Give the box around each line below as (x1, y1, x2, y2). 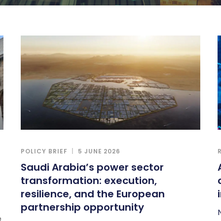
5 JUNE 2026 (77, 147, 121, 155)
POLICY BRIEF (21, 147, 68, 155)
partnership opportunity (21, 200, 145, 214)
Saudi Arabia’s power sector (21, 160, 164, 174)
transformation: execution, (21, 173, 157, 187)
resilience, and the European (21, 186, 165, 201)
